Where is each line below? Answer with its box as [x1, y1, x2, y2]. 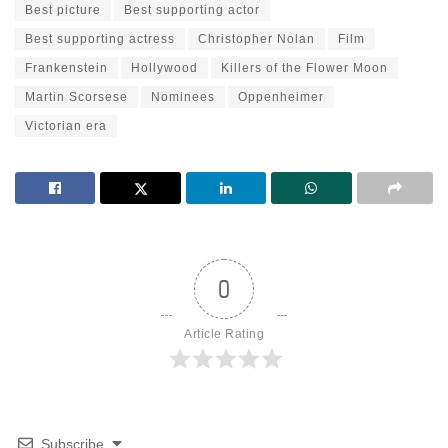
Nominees [151, 89, 215, 104]
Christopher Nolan [198, 31, 315, 46]
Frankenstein [25, 60, 108, 75]
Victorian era [25, 118, 107, 133]
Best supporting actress [25, 31, 175, 46]
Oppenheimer [238, 89, 324, 104]
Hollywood [131, 60, 198, 75]
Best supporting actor [124, 2, 260, 17]
